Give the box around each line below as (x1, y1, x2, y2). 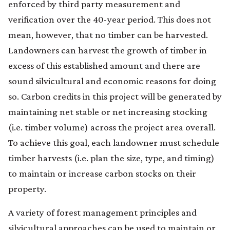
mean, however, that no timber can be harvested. (8, 29, 208, 40)
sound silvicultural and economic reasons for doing (8, 75, 216, 86)
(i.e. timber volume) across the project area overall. (8, 121, 216, 132)
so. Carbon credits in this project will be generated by (8, 90, 222, 102)
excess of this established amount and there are (8, 60, 200, 71)
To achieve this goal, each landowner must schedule (8, 137, 219, 148)
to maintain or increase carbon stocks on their (8, 167, 196, 179)
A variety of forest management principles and (8, 206, 197, 218)
